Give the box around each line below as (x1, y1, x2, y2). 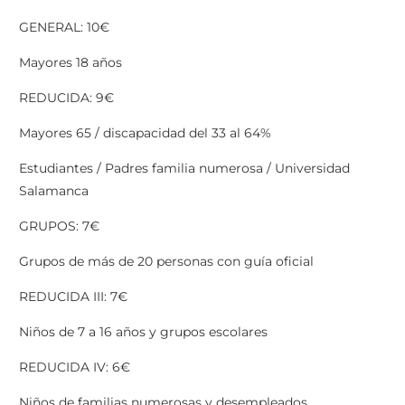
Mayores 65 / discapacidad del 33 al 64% (19, 125, 271, 142)
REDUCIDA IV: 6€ (19, 359, 130, 376)
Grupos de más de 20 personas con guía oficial (19, 253, 314, 270)
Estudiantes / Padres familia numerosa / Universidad (19, 160, 350, 177)
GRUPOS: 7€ (19, 218, 99, 235)
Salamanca (19, 183, 89, 200)
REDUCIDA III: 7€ (19, 288, 127, 306)
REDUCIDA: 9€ (19, 89, 114, 107)
